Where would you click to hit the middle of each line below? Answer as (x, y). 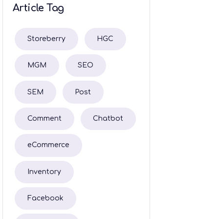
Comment (44, 119)
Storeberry (46, 39)
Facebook (45, 198)
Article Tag (38, 8)
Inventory (44, 172)
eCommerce (48, 145)
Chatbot (108, 119)
